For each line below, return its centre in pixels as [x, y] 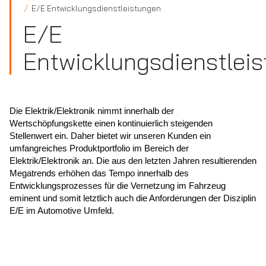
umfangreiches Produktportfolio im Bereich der [99, 148]
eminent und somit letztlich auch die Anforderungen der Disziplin [133, 198]
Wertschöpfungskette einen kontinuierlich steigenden [111, 123]
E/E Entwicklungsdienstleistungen [96, 8]
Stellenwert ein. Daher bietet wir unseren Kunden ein [110, 136]
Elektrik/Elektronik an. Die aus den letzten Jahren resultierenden [133, 161]
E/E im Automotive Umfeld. [62, 210]
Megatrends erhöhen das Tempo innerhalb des [99, 173]
